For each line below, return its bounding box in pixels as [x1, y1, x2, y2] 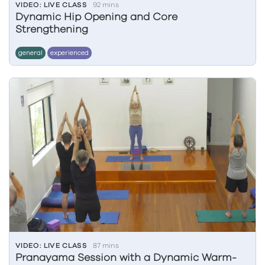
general [18, 50, 43, 56]
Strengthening [15, 24, 88, 35]
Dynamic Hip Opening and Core [15, 12, 177, 22]
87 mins [93, 242, 119, 249]
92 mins [93, 1, 119, 8]
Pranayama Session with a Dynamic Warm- [15, 253, 237, 263]
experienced [50, 50, 89, 56]
